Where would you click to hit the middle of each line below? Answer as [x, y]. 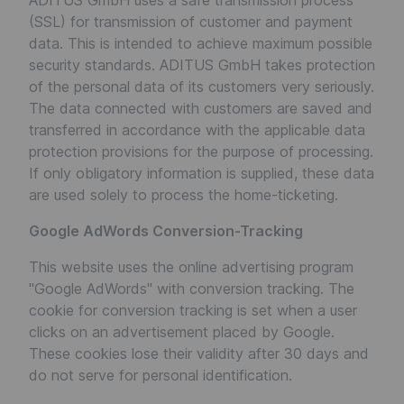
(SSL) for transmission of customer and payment [191, 22]
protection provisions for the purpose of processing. [201, 151]
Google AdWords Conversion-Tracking [166, 231]
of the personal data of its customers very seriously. [202, 87]
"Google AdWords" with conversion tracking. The [192, 289]
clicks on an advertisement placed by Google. [182, 332]
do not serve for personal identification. [161, 375]
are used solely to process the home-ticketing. [184, 195]
